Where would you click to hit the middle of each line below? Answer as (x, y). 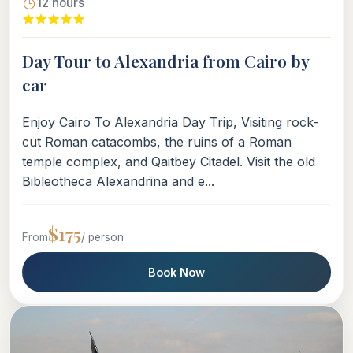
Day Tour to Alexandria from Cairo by (165, 61)
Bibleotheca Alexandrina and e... (118, 182)
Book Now (176, 273)
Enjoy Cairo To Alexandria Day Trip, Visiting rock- (170, 123)
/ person (102, 238)
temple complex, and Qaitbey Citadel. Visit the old (169, 162)
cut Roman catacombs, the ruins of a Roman (157, 142)
